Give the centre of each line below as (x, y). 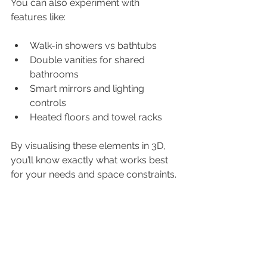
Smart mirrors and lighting (88, 88)
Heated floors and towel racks (96, 117)
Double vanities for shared (89, 60)
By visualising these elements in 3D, (89, 145)
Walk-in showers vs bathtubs (93, 45)
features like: (38, 17)
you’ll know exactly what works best (91, 160)
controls (48, 103)
